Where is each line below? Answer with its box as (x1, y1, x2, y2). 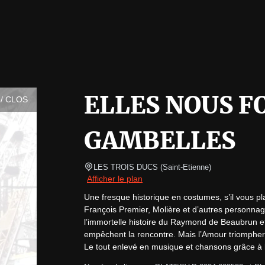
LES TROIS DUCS (93, 163, 158, 172)
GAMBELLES (84, 126, 235, 156)
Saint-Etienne (163, 163, 209, 172)
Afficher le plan (87, 174, 143, 183)
